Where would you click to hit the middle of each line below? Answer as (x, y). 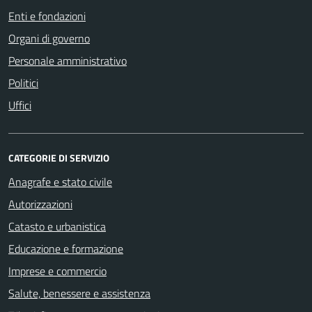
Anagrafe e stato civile (60, 181)
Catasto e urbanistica (57, 226)
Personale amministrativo (68, 60)
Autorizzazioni (40, 204)
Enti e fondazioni (47, 16)
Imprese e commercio (57, 271)
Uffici (20, 105)
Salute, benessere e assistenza (79, 293)
